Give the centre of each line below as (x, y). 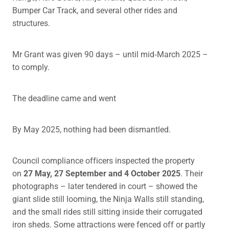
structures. (31, 23)
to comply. (31, 67)
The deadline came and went (64, 98)
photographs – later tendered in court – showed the (105, 186)
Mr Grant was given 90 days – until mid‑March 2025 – (110, 54)
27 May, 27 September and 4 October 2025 (102, 173)
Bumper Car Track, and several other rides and (95, 10)
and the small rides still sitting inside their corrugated (107, 212)
